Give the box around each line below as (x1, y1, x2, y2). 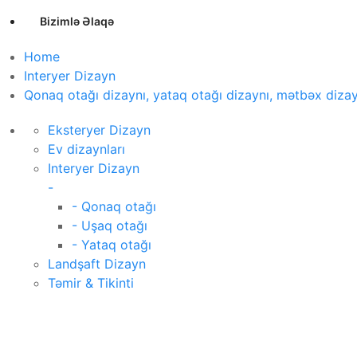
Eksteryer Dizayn (48, 122, 151, 139)
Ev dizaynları (48, 141, 125, 158)
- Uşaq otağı (72, 218, 147, 234)
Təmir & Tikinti (48, 275, 134, 292)
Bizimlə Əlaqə (40, 14, 114, 29)
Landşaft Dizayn (48, 256, 146, 273)
